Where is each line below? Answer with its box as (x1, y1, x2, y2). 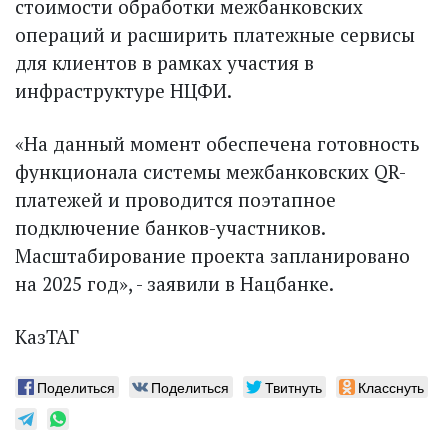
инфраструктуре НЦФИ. (15, 78, 232, 104)
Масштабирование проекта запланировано (15, 243, 410, 269)
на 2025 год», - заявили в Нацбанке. (15, 271, 334, 297)
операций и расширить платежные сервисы (15, 22, 415, 48)
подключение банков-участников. (15, 215, 325, 241)
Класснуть (358, 377, 424, 398)
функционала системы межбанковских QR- (15, 159, 406, 185)
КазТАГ (15, 324, 79, 350)
